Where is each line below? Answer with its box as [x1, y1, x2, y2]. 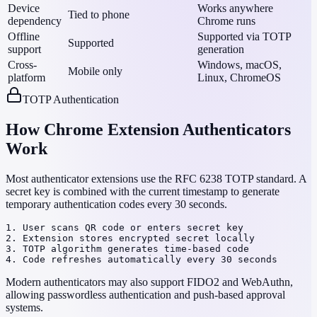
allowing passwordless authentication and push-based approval [6, 288, 285, 301]
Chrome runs [197, 14, 255, 27]
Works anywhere [197, 1, 273, 14]
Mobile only [68, 64, 122, 77]
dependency [8, 14, 62, 27]
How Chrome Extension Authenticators [6, 120, 291, 139]
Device [8, 1, 40, 14]
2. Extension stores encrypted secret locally [6, 232, 255, 243]
